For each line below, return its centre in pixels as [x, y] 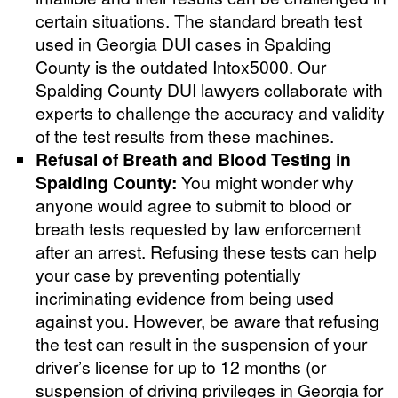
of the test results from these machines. [185, 135]
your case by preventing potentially [168, 274]
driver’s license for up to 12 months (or [181, 366]
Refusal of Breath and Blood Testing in [193, 159]
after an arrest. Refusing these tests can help [206, 251]
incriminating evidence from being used [185, 297]
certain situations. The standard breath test [199, 20]
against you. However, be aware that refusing [207, 320]
